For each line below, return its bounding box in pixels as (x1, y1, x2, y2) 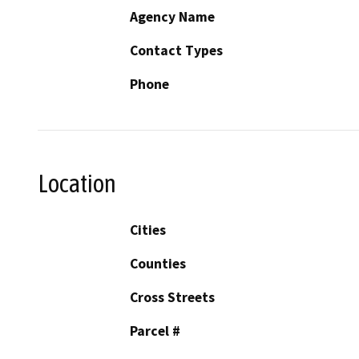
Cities (130, 221, 166, 240)
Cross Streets (130, 288, 215, 307)
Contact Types (130, 41, 223, 59)
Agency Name (130, 7, 215, 26)
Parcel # (130, 322, 180, 341)
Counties (130, 255, 186, 273)
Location (38, 168, 116, 198)
